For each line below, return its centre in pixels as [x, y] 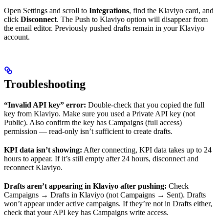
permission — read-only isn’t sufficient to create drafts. [88, 131]
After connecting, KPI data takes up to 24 [147, 150]
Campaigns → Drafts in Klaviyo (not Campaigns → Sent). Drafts [105, 195]
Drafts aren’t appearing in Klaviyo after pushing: [85, 186]
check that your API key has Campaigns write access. [86, 212]
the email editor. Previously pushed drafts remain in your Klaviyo [104, 28]
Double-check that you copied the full [145, 105]
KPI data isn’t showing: [43, 150]
